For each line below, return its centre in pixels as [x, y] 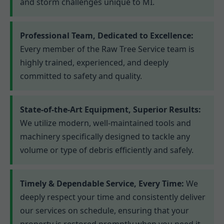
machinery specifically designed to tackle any [105, 136]
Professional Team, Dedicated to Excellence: [107, 35]
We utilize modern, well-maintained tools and [105, 123]
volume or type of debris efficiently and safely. [107, 150]
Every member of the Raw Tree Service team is [107, 49]
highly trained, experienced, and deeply [94, 62]
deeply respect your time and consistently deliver [113, 197]
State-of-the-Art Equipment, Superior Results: [110, 109]
